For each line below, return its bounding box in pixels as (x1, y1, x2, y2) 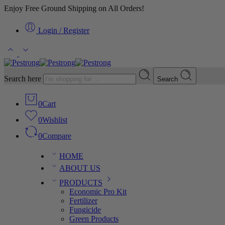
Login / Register (38, 26, 89, 35)
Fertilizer (69, 196, 97, 205)
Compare (42, 132, 71, 140)
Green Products (69, 214, 119, 223)
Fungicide (69, 205, 101, 214)
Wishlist (42, 116, 67, 124)
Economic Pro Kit (69, 187, 127, 196)
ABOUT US (59, 164, 100, 172)
